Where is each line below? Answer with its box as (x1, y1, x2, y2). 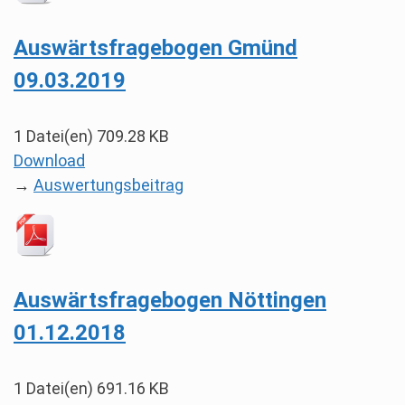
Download (14, 151, 85, 170)
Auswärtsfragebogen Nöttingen (14, 287, 326, 313)
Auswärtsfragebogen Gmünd (14, 35, 297, 61)
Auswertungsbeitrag (33, 175, 184, 194)
